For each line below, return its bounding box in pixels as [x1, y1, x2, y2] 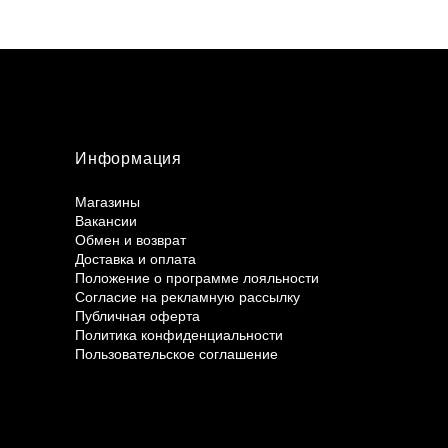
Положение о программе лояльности [74, 270, 319, 287]
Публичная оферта [74, 308, 200, 325]
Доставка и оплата [74, 251, 196, 268]
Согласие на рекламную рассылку [74, 289, 300, 306]
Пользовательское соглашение [74, 346, 278, 363]
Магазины [74, 194, 140, 211]
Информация [74, 150, 182, 168]
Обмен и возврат [74, 232, 186, 249]
